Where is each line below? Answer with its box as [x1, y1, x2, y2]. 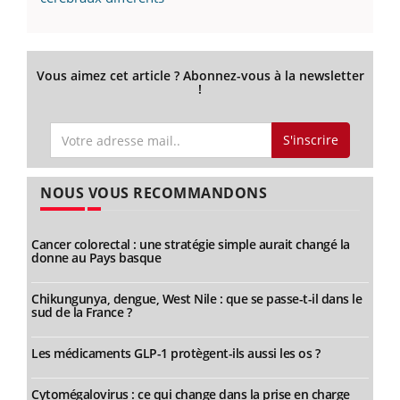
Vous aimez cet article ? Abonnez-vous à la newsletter [36, 66, 364, 84]
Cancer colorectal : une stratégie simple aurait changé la [31, 236, 350, 253]
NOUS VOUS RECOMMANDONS [40, 183, 267, 203]
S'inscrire [282, 131, 338, 149]
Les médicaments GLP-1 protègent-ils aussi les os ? [31, 345, 320, 362]
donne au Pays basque [31, 249, 161, 266]
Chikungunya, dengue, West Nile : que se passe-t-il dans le [31, 290, 362, 307]
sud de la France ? [31, 304, 131, 321]
